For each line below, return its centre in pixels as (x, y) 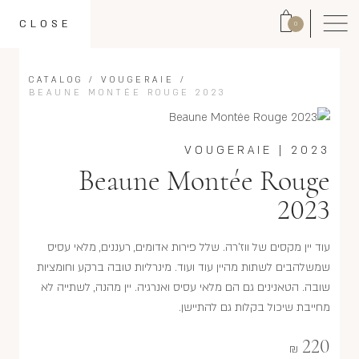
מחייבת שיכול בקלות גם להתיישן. (254, 307)
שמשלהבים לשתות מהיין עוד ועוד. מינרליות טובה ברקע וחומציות (184, 267)
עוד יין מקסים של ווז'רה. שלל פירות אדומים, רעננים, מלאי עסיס (189, 247)
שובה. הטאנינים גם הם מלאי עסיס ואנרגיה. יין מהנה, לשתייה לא (186, 287)
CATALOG (56, 80)
